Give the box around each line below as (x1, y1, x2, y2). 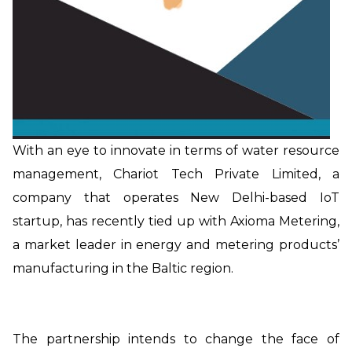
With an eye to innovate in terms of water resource (13, 142, 339, 158)
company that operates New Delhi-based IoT (13, 189, 339, 205)
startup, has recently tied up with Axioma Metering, (13, 213, 339, 229)
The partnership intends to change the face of (13, 331, 339, 346)
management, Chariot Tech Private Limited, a (13, 166, 339, 181)
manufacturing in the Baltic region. (13, 260, 233, 276)
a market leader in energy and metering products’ (13, 236, 339, 252)
